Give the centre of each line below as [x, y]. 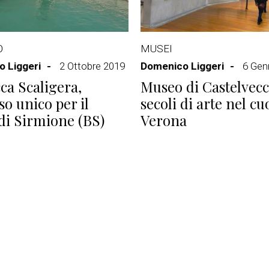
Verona [164, 120]
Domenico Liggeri [182, 66]
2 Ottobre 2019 [92, 66]
